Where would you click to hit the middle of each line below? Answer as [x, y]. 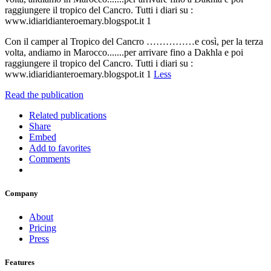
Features [20, 263]
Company [21, 194]
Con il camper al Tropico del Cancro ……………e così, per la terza [134, 41]
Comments [50, 158]
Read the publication [44, 94]
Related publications [68, 115]
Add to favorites [60, 148]
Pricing [43, 228]
